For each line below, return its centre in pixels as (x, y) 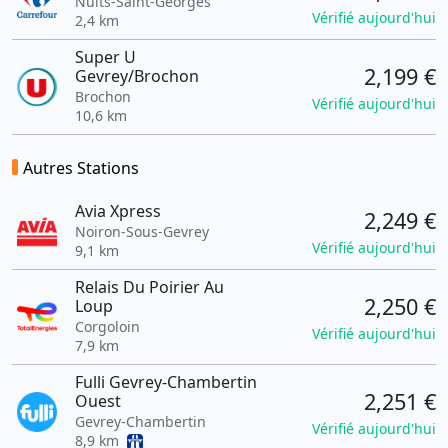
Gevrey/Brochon (136, 76)
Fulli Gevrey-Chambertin (165, 382)
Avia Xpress (117, 211)
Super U (105, 57)
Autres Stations (81, 168)
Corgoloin (107, 326)
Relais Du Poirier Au (149, 287)
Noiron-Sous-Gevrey (141, 231)
